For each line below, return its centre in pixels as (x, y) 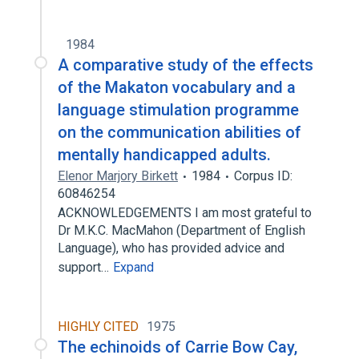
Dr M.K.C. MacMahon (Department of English (182, 230)
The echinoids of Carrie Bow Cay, (177, 347)
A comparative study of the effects (186, 65)
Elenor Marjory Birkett (118, 176)
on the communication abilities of (179, 132)
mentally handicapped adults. (164, 155)
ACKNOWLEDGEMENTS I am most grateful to (185, 213)
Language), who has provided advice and (171, 248)
